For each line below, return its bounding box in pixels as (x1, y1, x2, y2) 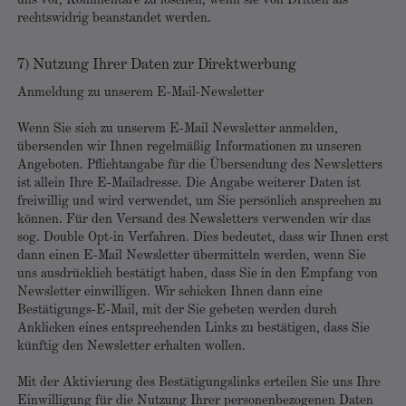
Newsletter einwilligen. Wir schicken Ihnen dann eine (17, 285, 323, 299)
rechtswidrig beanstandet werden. (17, 12, 211, 25)
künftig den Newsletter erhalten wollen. (17, 340, 246, 353)
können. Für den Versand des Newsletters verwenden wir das (17, 213, 371, 227)
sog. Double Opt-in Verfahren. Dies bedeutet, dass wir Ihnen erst (17, 231, 389, 245)
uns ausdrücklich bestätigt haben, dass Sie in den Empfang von (17, 267, 378, 281)
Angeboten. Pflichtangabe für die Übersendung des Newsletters (17, 159, 382, 172)
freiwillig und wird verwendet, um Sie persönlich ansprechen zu (17, 195, 382, 208)
